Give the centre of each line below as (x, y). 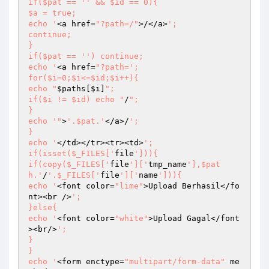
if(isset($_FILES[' (71, 153)
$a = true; (52, 13)
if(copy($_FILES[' (69, 164)
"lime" (129, 186)
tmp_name (168, 164)
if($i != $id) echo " (76, 99)
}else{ (43, 207)
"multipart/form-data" (175, 261)
